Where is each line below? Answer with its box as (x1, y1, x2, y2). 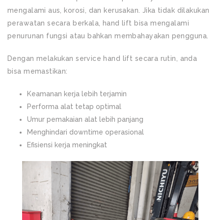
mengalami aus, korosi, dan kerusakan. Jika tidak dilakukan (7, 6, 210, 14)
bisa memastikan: (7, 67, 68, 75)
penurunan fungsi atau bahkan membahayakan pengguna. (7, 32, 209, 40)
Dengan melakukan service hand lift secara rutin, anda (7, 55, 197, 62)
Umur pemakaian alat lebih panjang (27, 115, 143, 123)
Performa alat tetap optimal (27, 103, 121, 110)
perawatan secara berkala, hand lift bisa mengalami (7, 19, 190, 27)
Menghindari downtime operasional (27, 128, 144, 136)
